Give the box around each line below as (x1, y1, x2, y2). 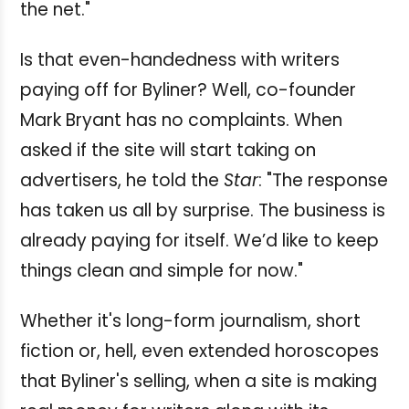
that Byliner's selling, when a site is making (20, 369, 377, 394)
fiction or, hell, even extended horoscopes (20, 339, 379, 364)
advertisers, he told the (20, 168, 224, 194)
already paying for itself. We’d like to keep (20, 228, 379, 254)
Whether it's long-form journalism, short (20, 309, 361, 334)
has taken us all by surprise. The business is (20, 198, 385, 224)
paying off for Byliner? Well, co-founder (20, 78, 356, 103)
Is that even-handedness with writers (20, 47, 340, 73)
